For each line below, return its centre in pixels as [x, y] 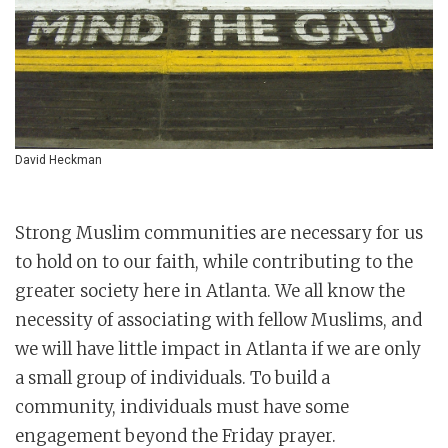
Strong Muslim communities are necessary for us [219, 233]
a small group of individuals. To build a [172, 378]
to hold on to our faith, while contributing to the [214, 262]
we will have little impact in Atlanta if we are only [218, 349]
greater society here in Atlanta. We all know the [210, 291]
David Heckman [58, 160]
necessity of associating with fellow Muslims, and [218, 320]
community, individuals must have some [182, 407]
